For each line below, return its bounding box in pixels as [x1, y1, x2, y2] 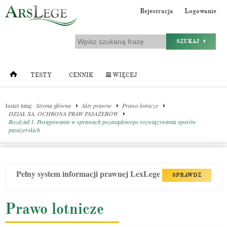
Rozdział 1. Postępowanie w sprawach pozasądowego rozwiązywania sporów [9, 118, 196, 126]
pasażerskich [9, 126, 40, 134]
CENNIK [69, 71, 93, 79]
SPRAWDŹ [172, 172, 201, 178]
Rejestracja [140, 7, 173, 15]
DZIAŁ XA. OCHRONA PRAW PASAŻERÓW [9, 109, 118, 118]
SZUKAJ [176, 38, 204, 45]
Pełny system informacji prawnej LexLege [16, 168, 162, 179]
